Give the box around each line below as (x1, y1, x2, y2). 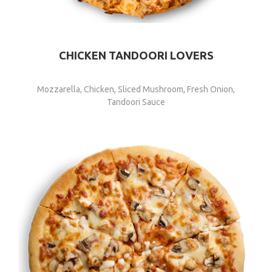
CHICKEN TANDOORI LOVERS (58, 49, 214, 62)
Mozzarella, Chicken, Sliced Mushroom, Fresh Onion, (37, 84, 235, 94)
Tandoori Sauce (107, 97, 165, 107)
